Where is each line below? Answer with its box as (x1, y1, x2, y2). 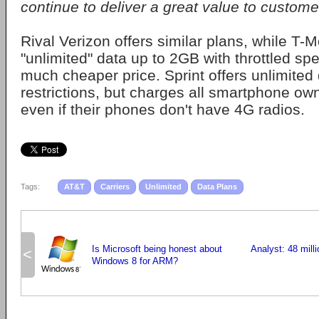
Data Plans (197, 182, 237, 191)
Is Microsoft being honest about (92, 244, 222, 254)
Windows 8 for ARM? (92, 256, 178, 266)
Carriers (100, 182, 130, 191)
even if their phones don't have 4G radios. (21, 101, 305, 117)
